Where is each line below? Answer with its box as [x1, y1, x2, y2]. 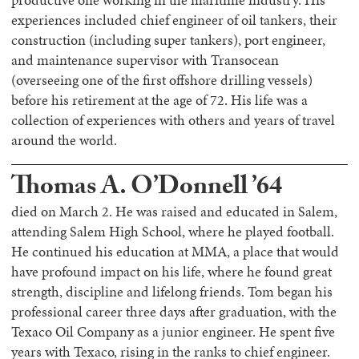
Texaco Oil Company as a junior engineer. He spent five [11, 322, 335, 341]
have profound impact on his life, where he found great [11, 262, 332, 281]
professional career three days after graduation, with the [11, 302, 337, 321]
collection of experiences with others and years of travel [11, 111, 335, 130]
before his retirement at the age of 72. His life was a [11, 91, 308, 110]
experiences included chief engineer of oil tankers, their [11, 10, 337, 30]
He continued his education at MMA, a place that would [11, 242, 339, 261]
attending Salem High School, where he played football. [11, 222, 334, 241]
